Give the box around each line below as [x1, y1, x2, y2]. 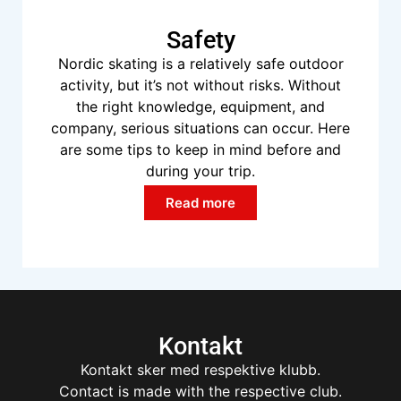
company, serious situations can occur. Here [51, 119, 350, 138]
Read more [166, 194, 235, 212]
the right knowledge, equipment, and [76, 98, 325, 116]
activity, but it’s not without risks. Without [60, 76, 341, 95]
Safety [166, 26, 235, 55]
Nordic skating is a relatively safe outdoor [57, 55, 344, 73]
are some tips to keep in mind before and [60, 141, 341, 159]
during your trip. [146, 162, 255, 181]
